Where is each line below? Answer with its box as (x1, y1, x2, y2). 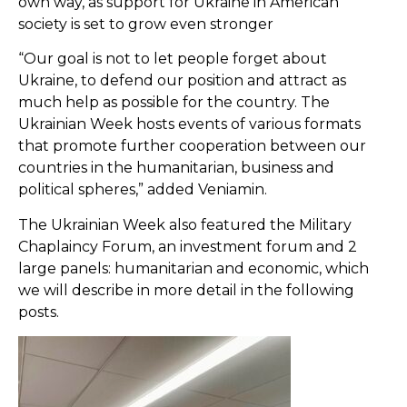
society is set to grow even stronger (18, 15, 273, 33)
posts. (18, 303, 59, 321)
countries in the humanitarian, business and (18, 159, 334, 177)
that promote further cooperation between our (18, 137, 366, 155)
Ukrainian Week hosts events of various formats (18, 115, 361, 134)
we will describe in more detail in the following (18, 281, 354, 299)
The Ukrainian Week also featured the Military (18, 215, 352, 233)
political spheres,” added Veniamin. (18, 181, 267, 199)
